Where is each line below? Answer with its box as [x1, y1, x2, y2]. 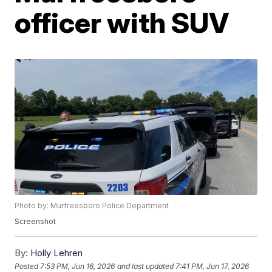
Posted [15, 261, 41, 271]
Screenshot [15, 217, 56, 226]
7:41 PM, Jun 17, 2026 [175, 261, 250, 271]
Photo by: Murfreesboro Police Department [15, 201, 169, 211]
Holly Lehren [30, 247, 83, 259]
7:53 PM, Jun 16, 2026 [40, 261, 115, 271]
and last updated [117, 261, 174, 271]
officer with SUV [15, 5, 229, 39]
